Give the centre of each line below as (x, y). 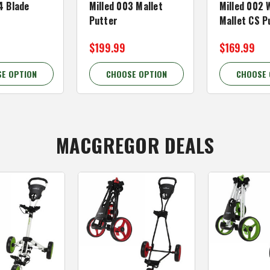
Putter (103, 21)
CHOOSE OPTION (136, 74)
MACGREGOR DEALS (135, 145)
